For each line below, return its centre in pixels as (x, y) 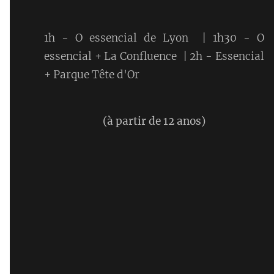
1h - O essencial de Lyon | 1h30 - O (154, 38)
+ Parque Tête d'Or (92, 74)
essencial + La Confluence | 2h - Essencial (154, 56)
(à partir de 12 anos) (154, 121)
